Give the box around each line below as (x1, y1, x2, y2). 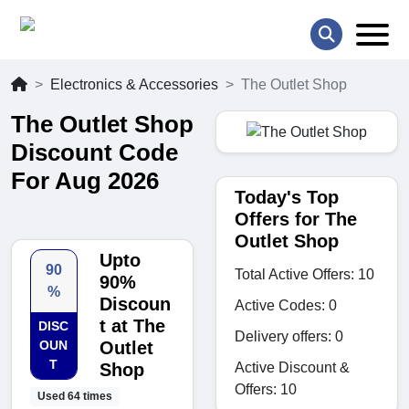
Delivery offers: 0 (235, 328, 343, 344)
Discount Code (11, 139, 178, 167)
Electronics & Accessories (50, 77, 218, 93)
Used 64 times (37, 390, 112, 404)
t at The (99, 316, 165, 337)
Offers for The (235, 208, 357, 229)
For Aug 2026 (11, 167, 159, 195)
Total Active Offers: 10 (235, 266, 374, 282)
